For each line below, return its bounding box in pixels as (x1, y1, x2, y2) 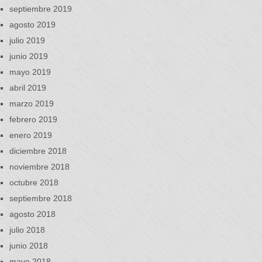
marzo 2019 (9, 99, 54, 108)
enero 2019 (9, 130, 52, 140)
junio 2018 (9, 241, 48, 250)
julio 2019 (9, 36, 45, 45)
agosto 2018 (9, 209, 56, 219)
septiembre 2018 (9, 194, 72, 203)
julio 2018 (9, 225, 45, 235)
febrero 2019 (9, 115, 57, 124)
